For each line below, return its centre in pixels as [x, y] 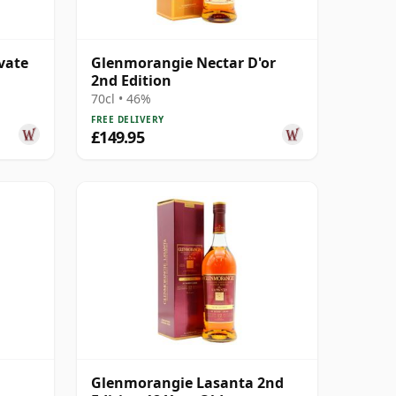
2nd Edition [131, 80]
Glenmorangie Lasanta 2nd [187, 382]
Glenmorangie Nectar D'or [183, 62]
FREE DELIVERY [128, 119]
